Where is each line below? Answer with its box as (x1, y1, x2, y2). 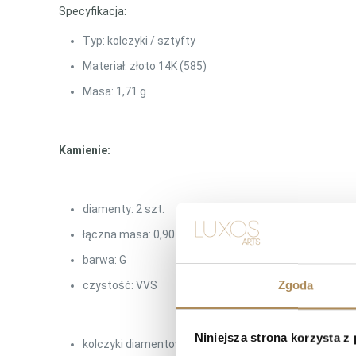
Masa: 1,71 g (83, 85, 147, 98)
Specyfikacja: (59, 5, 127, 17)
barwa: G (83, 253, 127, 266)
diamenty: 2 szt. (83, 203, 165, 215)
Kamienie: (59, 144, 111, 157)
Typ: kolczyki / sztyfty (83, 34, 196, 47)
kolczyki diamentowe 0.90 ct (83, 338, 228, 350)
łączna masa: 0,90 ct (83, 228, 189, 241)
